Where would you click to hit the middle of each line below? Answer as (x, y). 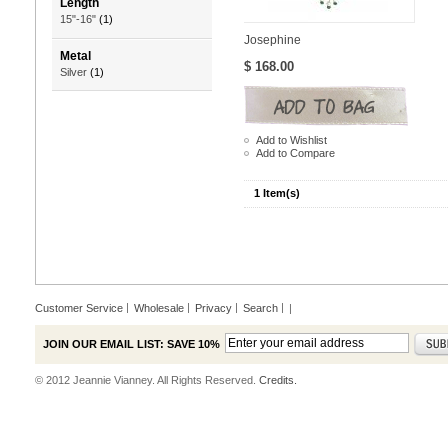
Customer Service (79, 307)
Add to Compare (295, 152)
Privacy (213, 307)
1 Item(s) (277, 192)
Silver (73, 71)
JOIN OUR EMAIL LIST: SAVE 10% (131, 343)
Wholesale (159, 307)
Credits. (278, 379)
